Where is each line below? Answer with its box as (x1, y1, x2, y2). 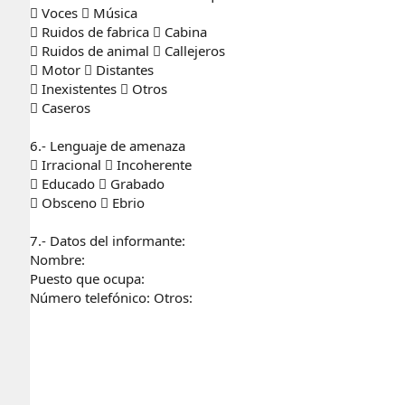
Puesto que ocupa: (30, 268, 145, 287)
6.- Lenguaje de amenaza (30, 136, 185, 155)
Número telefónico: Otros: (30, 287, 193, 306)
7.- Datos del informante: (30, 231, 185, 250)
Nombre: (30, 250, 85, 268)
